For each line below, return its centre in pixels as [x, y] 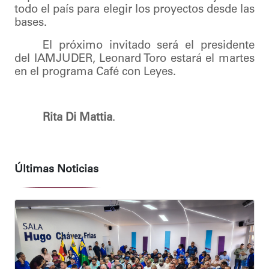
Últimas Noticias [56, 170]
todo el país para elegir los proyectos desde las [134, 10]
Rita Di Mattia [78, 118]
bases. [31, 23]
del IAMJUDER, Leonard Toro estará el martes [134, 59]
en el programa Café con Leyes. [95, 72]
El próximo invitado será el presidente [149, 46]
